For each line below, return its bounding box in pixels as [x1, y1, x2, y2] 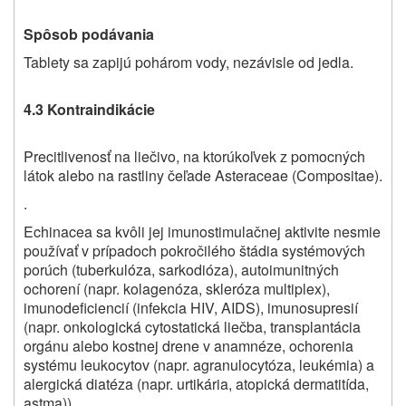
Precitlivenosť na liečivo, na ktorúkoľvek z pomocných [24, 146, 365, 168]
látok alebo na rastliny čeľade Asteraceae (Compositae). [24, 165, 382, 187]
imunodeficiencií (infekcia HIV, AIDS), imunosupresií [24, 297, 358, 319]
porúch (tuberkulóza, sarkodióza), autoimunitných [24, 259, 339, 281]
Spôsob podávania [24, 24, 154, 45]
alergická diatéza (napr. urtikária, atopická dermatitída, [24, 373, 369, 395]
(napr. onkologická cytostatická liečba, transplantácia [24, 316, 361, 338]
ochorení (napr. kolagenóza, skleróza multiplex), [24, 278, 330, 300]
